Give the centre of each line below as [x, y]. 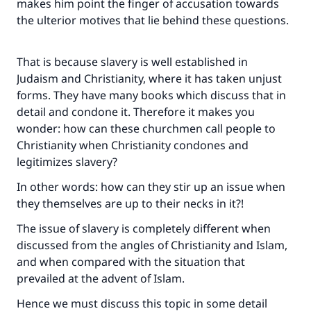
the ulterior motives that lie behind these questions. [153, 20]
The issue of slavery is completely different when [144, 228]
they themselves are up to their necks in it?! [132, 203]
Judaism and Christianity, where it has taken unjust [149, 78]
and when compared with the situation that [131, 262]
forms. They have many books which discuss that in [151, 95]
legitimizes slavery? [68, 162]
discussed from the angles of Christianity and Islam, [152, 245]
